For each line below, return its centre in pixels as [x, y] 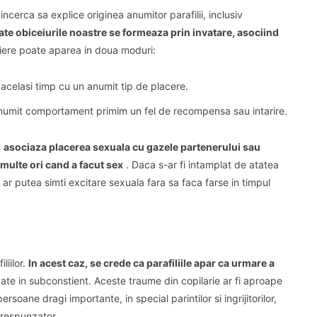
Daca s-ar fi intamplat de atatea [205, 165]
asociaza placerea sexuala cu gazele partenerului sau [132, 147]
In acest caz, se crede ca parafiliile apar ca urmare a [151, 263]
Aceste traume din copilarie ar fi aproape [188, 281]
